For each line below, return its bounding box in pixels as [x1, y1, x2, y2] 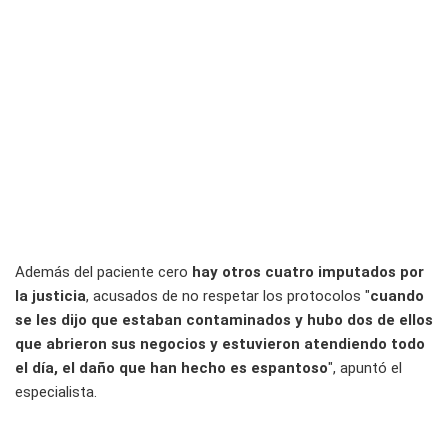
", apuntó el [328, 358, 402, 377]
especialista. [15, 382, 97, 401]
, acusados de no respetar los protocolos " [86, 286, 370, 305]
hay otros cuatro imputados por [192, 262, 424, 281]
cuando [370, 286, 424, 305]
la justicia [15, 286, 86, 305]
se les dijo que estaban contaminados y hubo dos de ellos [15, 310, 433, 329]
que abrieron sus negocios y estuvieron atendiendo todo [15, 334, 425, 353]
